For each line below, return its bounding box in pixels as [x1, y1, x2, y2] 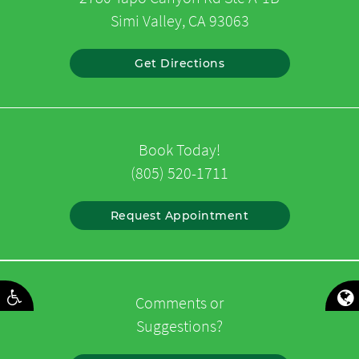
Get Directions [135, 55, 224, 71]
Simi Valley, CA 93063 [110, 10, 249, 30]
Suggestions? [136, 316, 223, 336]
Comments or [135, 292, 224, 313]
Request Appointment [110, 208, 249, 223]
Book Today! [139, 139, 220, 159]
